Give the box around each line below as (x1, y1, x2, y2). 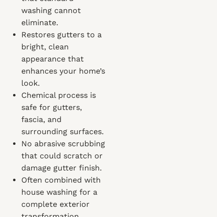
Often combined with (21, 175, 101, 185)
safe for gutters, (21, 103, 82, 112)
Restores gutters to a (21, 30, 102, 39)
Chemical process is (21, 91, 96, 100)
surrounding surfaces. (21, 127, 104, 136)
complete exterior (21, 200, 90, 209)
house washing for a (21, 187, 97, 197)
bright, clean (21, 42, 69, 51)
